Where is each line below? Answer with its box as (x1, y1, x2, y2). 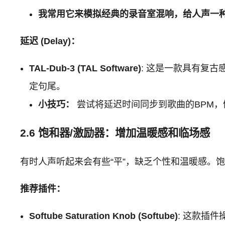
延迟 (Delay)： (20, 36, 80, 46)
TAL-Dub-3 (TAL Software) (29, 63, 142, 73)
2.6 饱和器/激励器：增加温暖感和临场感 (20, 127, 210, 139)
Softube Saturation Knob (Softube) (29, 210, 178, 221)
